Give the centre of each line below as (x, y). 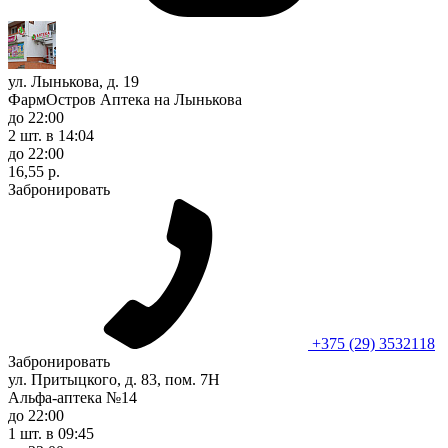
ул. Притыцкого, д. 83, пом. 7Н (114, 379)
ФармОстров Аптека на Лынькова (125, 99)
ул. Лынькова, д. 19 (73, 81)
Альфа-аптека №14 (72, 397)
